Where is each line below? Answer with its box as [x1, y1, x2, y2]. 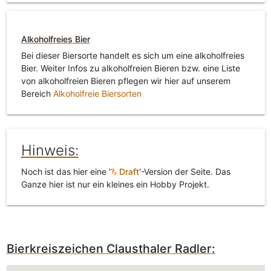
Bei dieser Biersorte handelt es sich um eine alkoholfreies [21, 50, 244, 61]
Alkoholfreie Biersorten [53, 88, 142, 99]
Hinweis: [21, 142, 79, 160]
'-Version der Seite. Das [139, 166, 230, 177]
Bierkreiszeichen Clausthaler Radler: [6, 241, 215, 256]
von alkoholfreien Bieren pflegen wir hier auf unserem [21, 76, 230, 87]
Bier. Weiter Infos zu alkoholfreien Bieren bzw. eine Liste [21, 63, 240, 74]
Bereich [21, 88, 53, 99]
